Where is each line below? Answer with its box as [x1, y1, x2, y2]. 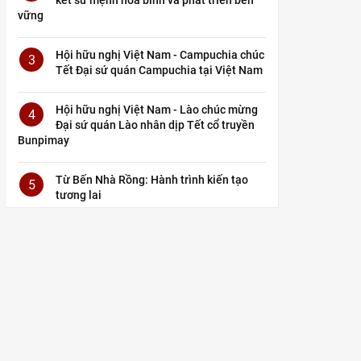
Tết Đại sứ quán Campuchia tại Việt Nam [56, 63, 263, 77]
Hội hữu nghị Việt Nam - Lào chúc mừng [56, 102, 258, 116]
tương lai [56, 188, 102, 201]
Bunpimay [18, 133, 69, 147]
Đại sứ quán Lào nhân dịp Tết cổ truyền [56, 118, 255, 131]
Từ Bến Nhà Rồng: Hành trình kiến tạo [56, 172, 248, 186]
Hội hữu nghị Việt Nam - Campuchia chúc [56, 48, 264, 61]
